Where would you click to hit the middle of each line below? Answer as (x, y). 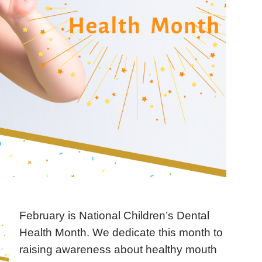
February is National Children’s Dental (115, 216)
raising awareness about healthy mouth (118, 250)
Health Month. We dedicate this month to (121, 233)
